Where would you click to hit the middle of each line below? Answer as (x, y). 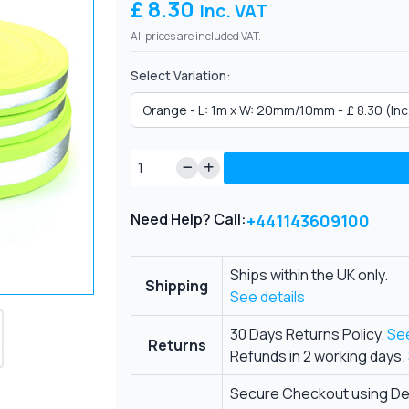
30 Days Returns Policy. (309, 334)
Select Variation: (181, 75)
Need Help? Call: (189, 219)
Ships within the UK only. (309, 275)
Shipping (177, 286)
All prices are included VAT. (196, 36)
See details (268, 297)
